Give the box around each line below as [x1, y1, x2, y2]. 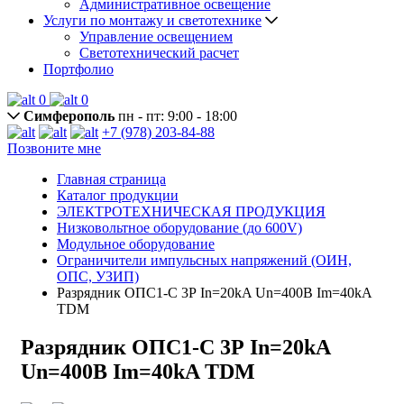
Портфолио [43, 61, 114, 77]
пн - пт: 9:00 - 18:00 [115, 108, 237, 124]
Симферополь [23, 108, 115, 124]
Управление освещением [79, 29, 233, 44]
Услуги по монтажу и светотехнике [43, 13, 262, 28]
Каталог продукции [57, 188, 179, 203]
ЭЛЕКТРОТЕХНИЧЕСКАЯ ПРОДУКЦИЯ [57, 204, 326, 219]
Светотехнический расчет [79, 45, 239, 60]
